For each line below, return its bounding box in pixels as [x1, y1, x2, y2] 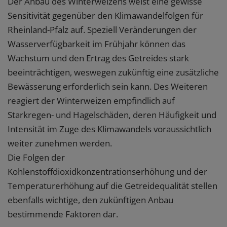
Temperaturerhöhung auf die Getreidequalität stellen [8, 180, 217, 192]
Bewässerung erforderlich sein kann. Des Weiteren [8, 81, 208, 93]
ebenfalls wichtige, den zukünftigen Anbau [8, 194, 173, 206]
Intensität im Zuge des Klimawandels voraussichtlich [8, 123, 211, 135]
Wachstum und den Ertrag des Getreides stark [8, 52, 189, 64]
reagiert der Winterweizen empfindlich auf [8, 95, 175, 107]
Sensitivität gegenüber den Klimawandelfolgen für [8, 10, 203, 22]
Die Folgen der [8, 152, 65, 164]
